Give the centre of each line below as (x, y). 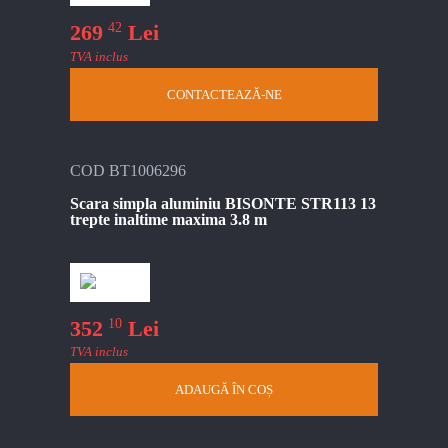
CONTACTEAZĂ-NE (224, 94)
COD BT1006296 (128, 170)
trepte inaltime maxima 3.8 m (168, 219)
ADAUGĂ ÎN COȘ (224, 389)
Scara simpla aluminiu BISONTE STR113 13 (223, 203)
